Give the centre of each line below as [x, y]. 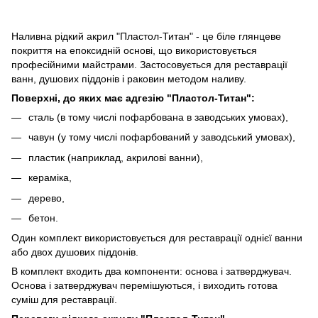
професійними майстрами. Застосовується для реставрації [149, 64]
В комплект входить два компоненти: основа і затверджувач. [152, 272]
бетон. [43, 218]
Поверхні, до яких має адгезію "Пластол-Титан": [133, 98]
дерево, [46, 198]
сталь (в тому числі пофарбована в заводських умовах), [158, 117]
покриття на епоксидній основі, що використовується [134, 50]
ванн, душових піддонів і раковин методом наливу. [129, 78]
